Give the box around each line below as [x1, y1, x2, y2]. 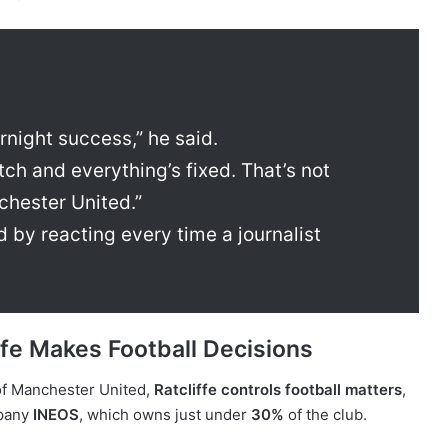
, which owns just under [79, 404, 251, 424]
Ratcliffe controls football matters [154, 379, 402, 399]
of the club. [284, 404, 367, 424]
